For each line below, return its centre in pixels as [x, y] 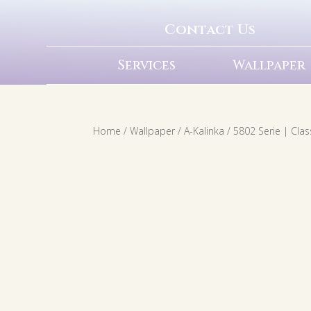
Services [146, 65]
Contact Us [210, 30]
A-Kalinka [204, 131]
